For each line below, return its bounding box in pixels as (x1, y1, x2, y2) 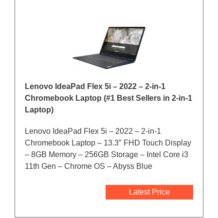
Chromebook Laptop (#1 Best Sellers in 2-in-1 (25, 94, 192, 103)
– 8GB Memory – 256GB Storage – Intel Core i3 (25, 150, 188, 159)
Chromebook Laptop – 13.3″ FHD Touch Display (25, 139, 191, 147)
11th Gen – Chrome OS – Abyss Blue (25, 162, 152, 171)
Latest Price (129, 188, 170, 197)
